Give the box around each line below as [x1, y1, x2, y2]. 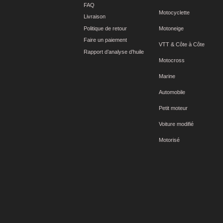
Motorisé [159, 137, 180, 143]
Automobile [159, 89, 186, 96]
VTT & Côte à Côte [159, 41, 205, 48]
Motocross [159, 57, 185, 64]
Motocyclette [159, 9, 190, 16]
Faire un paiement [84, 37, 127, 43]
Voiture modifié [159, 121, 194, 127]
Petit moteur [159, 105, 188, 111]
